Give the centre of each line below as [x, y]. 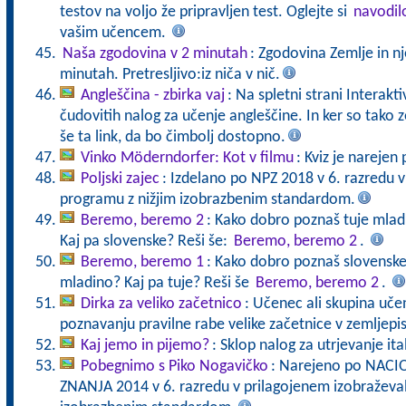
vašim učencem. [114, 33]
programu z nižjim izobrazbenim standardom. [207, 200]
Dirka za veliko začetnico [161, 304]
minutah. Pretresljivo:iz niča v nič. [169, 75]
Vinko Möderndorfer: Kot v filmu [187, 158]
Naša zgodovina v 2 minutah [155, 54]
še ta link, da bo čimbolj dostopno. [172, 137]
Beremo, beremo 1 [142, 262]
